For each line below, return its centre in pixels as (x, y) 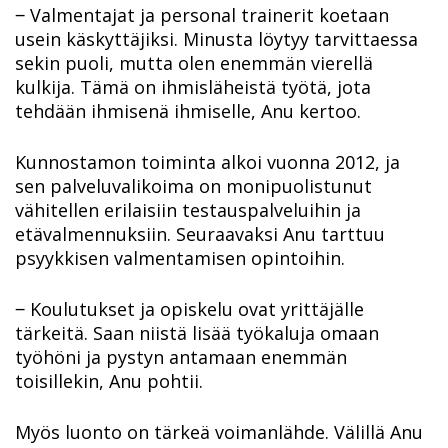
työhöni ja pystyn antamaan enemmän (181, 357)
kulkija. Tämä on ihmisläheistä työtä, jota (193, 87)
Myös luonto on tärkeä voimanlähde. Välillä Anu (219, 432)
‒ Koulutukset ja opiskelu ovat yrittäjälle (189, 309)
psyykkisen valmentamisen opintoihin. (180, 258)
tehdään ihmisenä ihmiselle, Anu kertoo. (188, 111)
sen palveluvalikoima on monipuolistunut (193, 186)
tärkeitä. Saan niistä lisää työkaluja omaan (197, 333)
